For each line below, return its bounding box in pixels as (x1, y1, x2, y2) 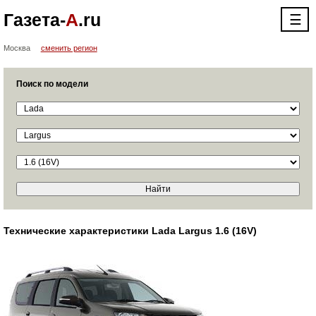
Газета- (3, 10, 66, 30)
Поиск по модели (16, 79, 88, 89)
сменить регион (40, 44, 97, 52)
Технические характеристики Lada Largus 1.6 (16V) (3, 225, 257, 236)
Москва (3, 44, 30, 52)
